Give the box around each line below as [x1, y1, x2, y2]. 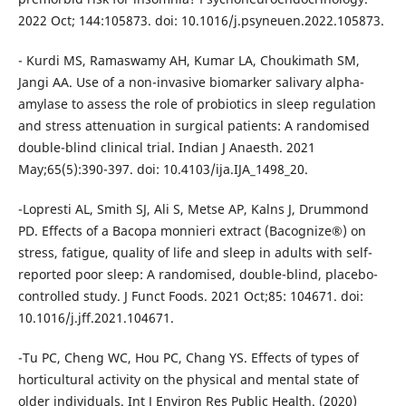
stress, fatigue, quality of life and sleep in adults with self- [17, 243, 372, 261]
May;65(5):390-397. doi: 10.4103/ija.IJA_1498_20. [17, 159, 308, 178]
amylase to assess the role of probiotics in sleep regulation [17, 94, 376, 112]
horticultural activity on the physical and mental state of [17, 370, 359, 388]
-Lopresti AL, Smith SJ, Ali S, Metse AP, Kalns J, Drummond [17, 199, 369, 217]
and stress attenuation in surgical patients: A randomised [17, 116, 370, 134]
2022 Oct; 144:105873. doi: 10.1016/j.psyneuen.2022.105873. [17, 11, 384, 29]
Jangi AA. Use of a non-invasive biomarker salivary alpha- [17, 72, 364, 91]
